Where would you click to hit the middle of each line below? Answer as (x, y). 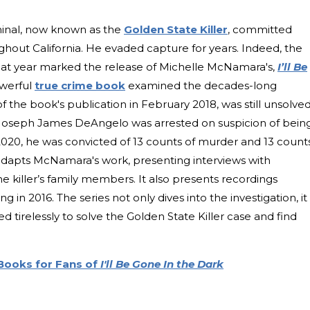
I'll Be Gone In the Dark (162, 264)
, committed (260, 30)
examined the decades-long (201, 86)
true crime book (80, 86)
